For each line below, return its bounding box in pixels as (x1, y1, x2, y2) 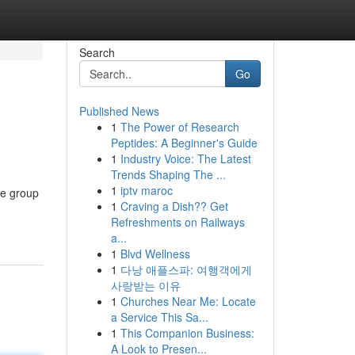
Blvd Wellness (120, 246, 190, 261)
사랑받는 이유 (110, 277, 181, 293)
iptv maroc (120, 182, 173, 198)
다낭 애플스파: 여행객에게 (120, 261, 252, 277)
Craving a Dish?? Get (120, 198, 228, 214)
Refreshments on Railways (110, 214, 245, 230)
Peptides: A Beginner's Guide (110, 135, 258, 151)
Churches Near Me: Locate (120, 293, 256, 309)
